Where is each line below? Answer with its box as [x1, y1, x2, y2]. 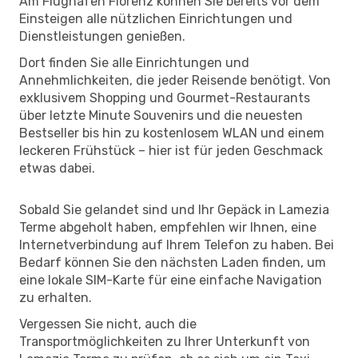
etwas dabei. [19, 160, 95, 176]
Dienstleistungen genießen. [19, 28, 185, 44]
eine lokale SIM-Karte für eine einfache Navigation [19, 272, 322, 288]
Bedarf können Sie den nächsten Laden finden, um [19, 254, 326, 270]
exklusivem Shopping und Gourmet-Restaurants [19, 89, 310, 105]
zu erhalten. [19, 289, 92, 305]
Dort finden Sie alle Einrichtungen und [19, 54, 249, 70]
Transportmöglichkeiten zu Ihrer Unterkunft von [19, 333, 310, 349]
